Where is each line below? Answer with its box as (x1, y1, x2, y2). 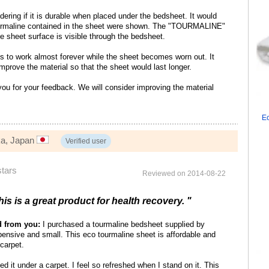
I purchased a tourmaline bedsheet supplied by (40, 220, 205, 229)
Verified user (65, 137, 107, 146)
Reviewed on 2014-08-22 (142, 169, 226, 178)
